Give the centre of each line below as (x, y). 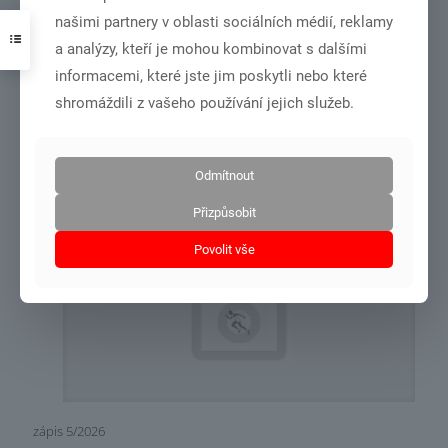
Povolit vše (224, 249)
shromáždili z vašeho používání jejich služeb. (204, 102)
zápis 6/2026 (69, 123)
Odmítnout (224, 175)
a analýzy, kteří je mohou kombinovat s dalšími (211, 48)
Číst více (120, 188)
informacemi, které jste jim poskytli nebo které (211, 75)
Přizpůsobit (224, 212)
